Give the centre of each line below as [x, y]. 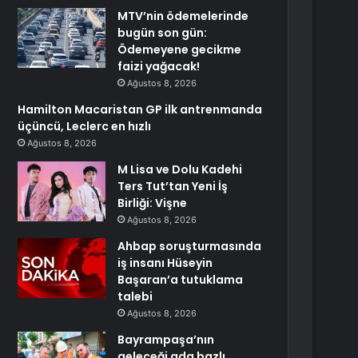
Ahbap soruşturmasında [190, 246]
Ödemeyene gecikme [180, 50]
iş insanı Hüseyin [165, 263]
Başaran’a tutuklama [181, 280]
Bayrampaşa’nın [166, 340]
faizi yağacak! [159, 66]
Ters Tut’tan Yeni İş [173, 186]
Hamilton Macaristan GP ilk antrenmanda [140, 109]
